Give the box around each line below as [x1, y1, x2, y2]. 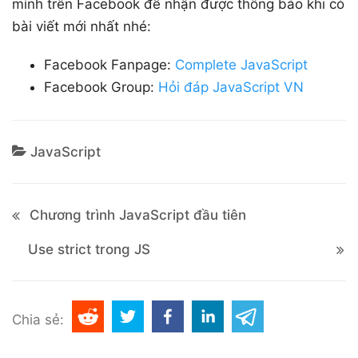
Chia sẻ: [12, 312, 64, 328]
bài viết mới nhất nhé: [12, 18, 151, 34]
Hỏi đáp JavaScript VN [158, 78, 304, 95]
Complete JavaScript [175, 56, 308, 73]
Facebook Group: [44, 78, 154, 95]
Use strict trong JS [28, 241, 150, 257]
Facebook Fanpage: [44, 56, 171, 73]
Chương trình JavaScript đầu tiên [30, 207, 246, 223]
